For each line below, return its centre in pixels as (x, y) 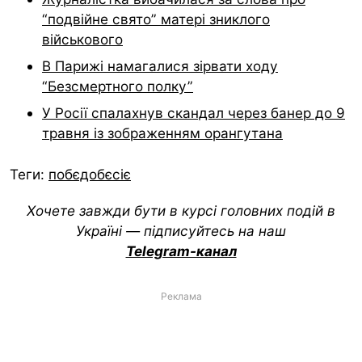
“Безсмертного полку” (118, 86)
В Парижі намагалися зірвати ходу (160, 65)
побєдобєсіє (90, 175)
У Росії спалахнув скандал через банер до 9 (194, 112)
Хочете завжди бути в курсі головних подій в (181, 210)
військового (82, 39)
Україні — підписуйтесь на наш (181, 230)
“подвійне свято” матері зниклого (156, 19)
